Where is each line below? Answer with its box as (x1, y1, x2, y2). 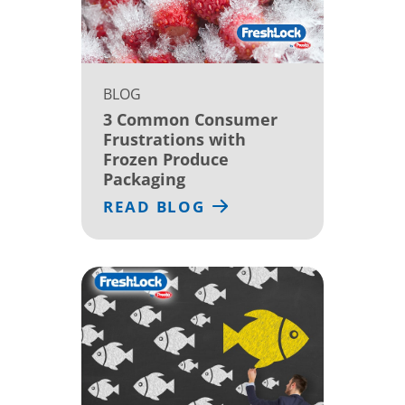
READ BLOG (103, 195, 205, 217)
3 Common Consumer (103, 108, 278, 130)
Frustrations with (103, 127, 246, 150)
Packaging (103, 167, 185, 190)
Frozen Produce (103, 147, 229, 170)
